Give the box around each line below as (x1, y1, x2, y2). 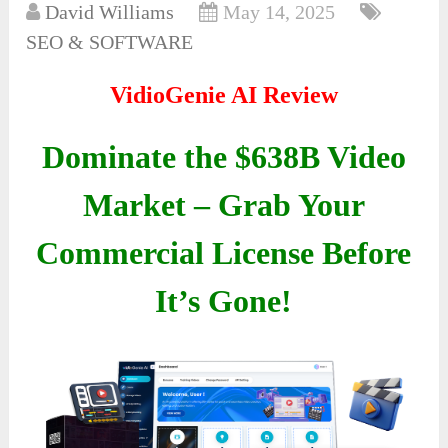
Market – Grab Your (82, 187, 365, 224)
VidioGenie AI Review (109, 82, 338, 109)
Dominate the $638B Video (41, 139, 406, 176)
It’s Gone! (155, 283, 293, 320)
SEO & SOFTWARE (26, 31, 194, 54)
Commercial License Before (36, 235, 412, 272)
